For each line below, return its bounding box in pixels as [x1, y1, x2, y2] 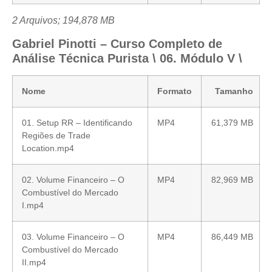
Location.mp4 [22, 143, 74, 154]
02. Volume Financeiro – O [22, 175, 124, 185]
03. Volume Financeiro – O [22, 232, 124, 242]
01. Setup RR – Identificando [22, 118, 132, 128]
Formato [157, 86, 192, 97]
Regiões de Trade [22, 131, 90, 141]
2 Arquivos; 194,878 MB [12, 15, 115, 25]
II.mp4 [22, 257, 46, 268]
